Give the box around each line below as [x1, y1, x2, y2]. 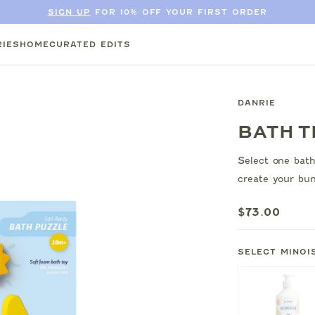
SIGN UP [47, 7, 91, 17]
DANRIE [238, 98, 276, 108]
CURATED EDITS [49, 39, 131, 49]
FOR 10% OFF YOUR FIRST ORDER [90, 7, 268, 17]
